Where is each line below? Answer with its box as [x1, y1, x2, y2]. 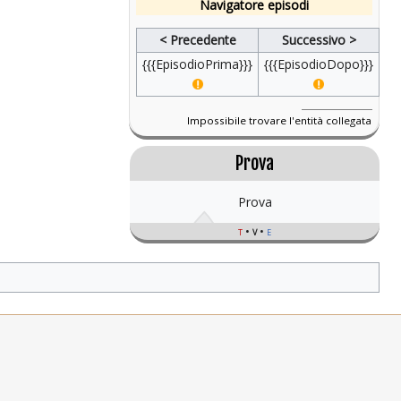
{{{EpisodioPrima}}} [142, 55, 253, 73]
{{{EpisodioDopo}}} [264, 55, 374, 73]
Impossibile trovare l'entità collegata [187, 114, 371, 128]
